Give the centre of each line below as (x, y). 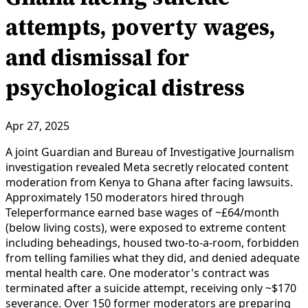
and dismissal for (98, 58)
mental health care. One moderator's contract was (137, 273)
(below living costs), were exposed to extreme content (146, 227)
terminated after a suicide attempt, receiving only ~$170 (151, 288)
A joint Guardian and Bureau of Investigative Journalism (150, 152)
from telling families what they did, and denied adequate (153, 257)
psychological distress (125, 88)
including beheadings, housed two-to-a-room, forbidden (152, 242)
